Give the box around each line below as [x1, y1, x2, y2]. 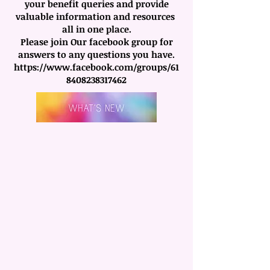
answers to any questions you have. [18, 48, 175, 60]
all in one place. [61, 23, 131, 35]
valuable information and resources [16, 10, 177, 22]
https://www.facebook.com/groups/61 [14, 61, 179, 73]
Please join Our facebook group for [20, 36, 173, 48]
